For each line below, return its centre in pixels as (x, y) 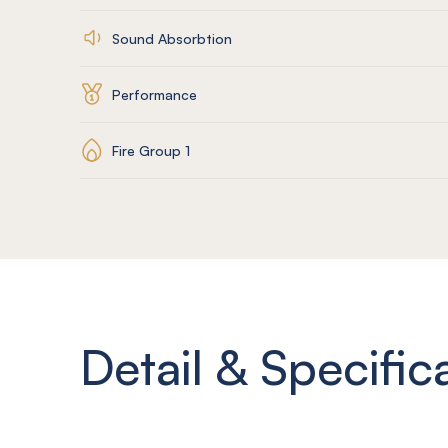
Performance (154, 94)
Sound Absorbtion (172, 38)
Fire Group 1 (151, 150)
